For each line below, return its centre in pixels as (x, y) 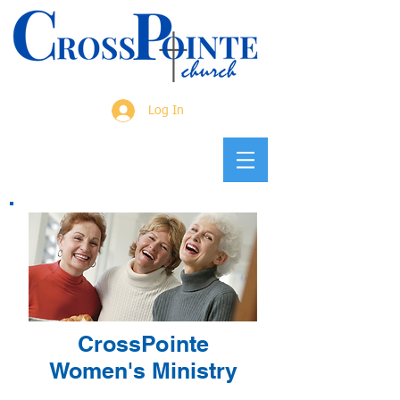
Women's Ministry (143, 371)
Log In (166, 111)
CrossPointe (143, 344)
